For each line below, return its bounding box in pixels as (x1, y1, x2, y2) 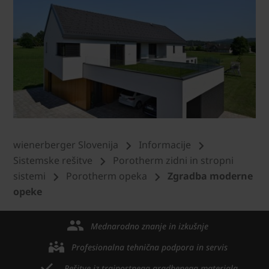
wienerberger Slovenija (13, 138, 118, 152)
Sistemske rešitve (13, 154, 92, 168)
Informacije (139, 138, 191, 152)
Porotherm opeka (66, 169, 147, 183)
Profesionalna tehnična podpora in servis (71, 241, 228, 253)
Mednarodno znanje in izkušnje (91, 220, 208, 232)
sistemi (13, 169, 46, 183)
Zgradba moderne (168, 169, 253, 183)
